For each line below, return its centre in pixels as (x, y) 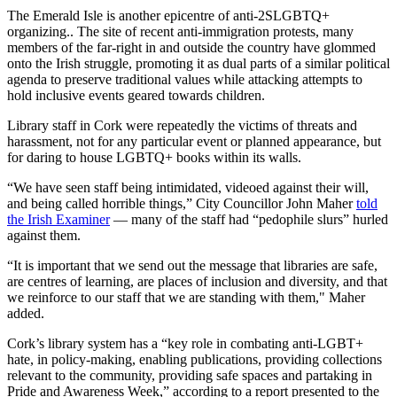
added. (26, 314)
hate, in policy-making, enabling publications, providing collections (195, 360)
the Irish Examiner (58, 220)
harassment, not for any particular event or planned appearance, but (194, 142)
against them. (44, 236)
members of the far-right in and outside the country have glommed (191, 48)
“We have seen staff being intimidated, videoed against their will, (188, 188)
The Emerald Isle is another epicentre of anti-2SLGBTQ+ (168, 16)
